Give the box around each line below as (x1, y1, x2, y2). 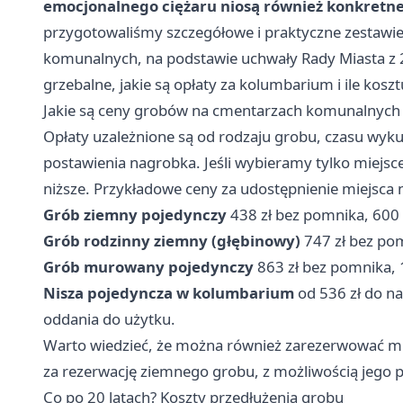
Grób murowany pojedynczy (43, 256, 254, 278)
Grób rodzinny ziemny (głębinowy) (43, 230, 300, 252)
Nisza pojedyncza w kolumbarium (43, 282, 294, 304)
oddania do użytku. (43, 309, 175, 330)
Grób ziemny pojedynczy (43, 204, 227, 226)
